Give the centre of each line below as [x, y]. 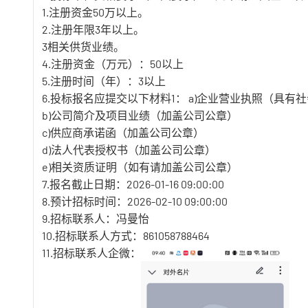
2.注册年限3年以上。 [93, 30]
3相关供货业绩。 [83, 47]
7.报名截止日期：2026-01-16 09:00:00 [133, 184]
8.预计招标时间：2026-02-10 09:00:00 [135, 201]
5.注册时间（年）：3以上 [104, 81]
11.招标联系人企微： [91, 253]
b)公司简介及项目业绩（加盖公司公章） [140, 115]
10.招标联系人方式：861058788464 [126, 236]
